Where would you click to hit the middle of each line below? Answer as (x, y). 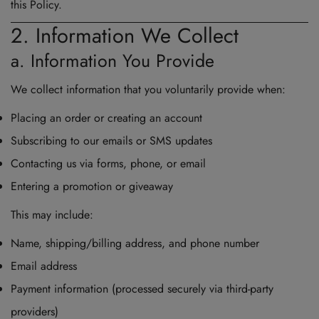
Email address (44, 266)
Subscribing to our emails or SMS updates (111, 141)
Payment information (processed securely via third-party (142, 289)
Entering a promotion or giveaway (92, 187)
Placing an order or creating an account (106, 118)
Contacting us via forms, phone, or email (108, 164)
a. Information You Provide (113, 61)
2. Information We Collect (125, 36)
